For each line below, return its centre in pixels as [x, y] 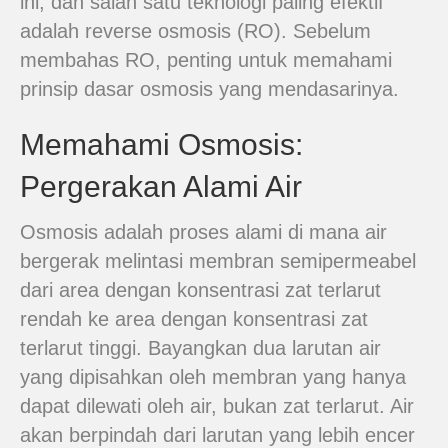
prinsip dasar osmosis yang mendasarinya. [209, 89]
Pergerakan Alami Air [161, 186]
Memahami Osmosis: [161, 144]
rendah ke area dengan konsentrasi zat [194, 319]
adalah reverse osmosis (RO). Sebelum [195, 31]
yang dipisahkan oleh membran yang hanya [213, 377]
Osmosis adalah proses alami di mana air [203, 232]
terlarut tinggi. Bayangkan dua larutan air [200, 348]
